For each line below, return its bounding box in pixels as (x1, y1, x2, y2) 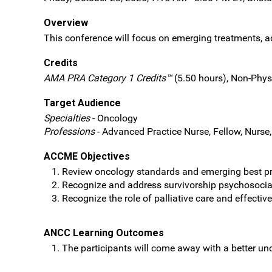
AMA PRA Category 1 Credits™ (44, 72, 172, 84)
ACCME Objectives (44, 151, 130, 162)
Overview (44, 17, 88, 29)
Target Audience (44, 97, 121, 109)
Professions (44, 126, 95, 137)
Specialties (44, 112, 90, 124)
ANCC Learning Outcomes (44, 227, 164, 239)
